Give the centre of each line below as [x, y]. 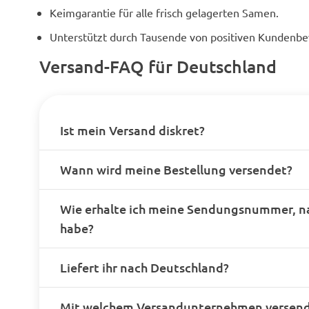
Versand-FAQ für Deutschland [158, 66]
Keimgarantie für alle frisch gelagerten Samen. [164, 12]
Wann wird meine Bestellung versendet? [176, 169]
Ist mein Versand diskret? [132, 130]
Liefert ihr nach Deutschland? [144, 267]
